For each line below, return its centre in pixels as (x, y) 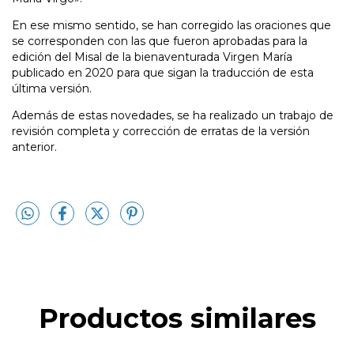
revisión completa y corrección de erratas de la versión (161, 131)
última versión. (52, 88)
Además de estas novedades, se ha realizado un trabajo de (173, 115)
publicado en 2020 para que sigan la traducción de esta (163, 73)
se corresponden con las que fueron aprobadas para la (160, 41)
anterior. (34, 147)
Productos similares (177, 319)
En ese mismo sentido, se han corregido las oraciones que (171, 25)
